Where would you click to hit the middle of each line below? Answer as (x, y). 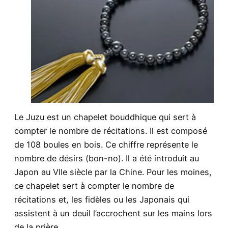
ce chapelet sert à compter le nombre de (94, 186)
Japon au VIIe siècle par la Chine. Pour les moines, (113, 172)
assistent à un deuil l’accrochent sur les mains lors (113, 213)
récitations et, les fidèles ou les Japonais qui (102, 200)
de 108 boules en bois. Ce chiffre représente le (106, 145)
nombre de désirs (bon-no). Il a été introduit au (107, 159)
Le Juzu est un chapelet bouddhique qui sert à (105, 117)
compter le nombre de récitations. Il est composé (111, 131)
